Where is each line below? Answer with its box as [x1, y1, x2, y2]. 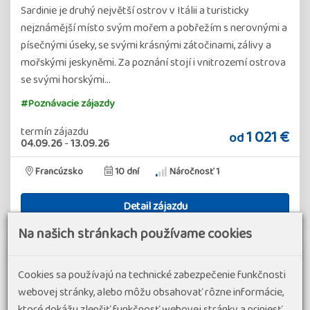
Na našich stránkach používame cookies [18, 222, 252, 245]
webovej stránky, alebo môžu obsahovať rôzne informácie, [18, 283, 284, 301]
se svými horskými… [21, 71, 111, 89]
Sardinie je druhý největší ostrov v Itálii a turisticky [21, 1, 249, 19]
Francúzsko [35, 163, 83, 179]
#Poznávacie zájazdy [21, 95, 114, 112]
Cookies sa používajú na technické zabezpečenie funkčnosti [18, 266, 286, 284]
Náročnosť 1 [167, 163, 219, 179]
